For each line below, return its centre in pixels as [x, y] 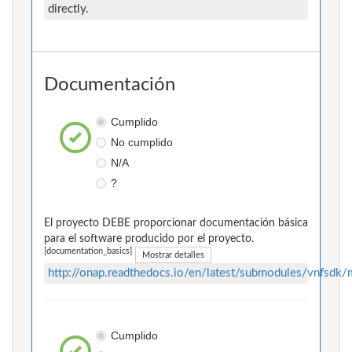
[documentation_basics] [88, 252]
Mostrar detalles [173, 255]
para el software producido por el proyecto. [149, 239]
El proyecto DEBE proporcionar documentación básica [176, 224]
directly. [68, 9]
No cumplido [141, 143]
